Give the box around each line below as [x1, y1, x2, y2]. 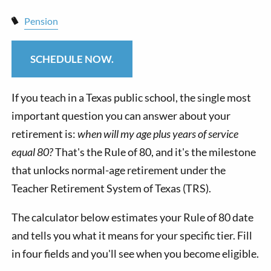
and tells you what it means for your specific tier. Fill [11, 229, 253, 243]
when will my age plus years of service [77, 127, 239, 141]
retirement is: [11, 127, 78, 141]
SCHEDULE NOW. [30, 52, 114, 65]
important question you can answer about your [11, 109, 231, 123]
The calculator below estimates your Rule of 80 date [11, 211, 254, 224]
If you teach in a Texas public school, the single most [11, 91, 252, 105]
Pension [24, 15, 58, 27]
